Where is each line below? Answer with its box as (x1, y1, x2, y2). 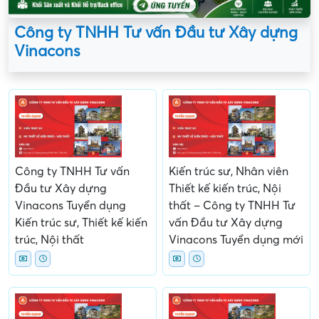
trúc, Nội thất (15, 233, 84, 246)
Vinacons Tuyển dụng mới (169, 233, 303, 246)
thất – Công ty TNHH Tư (169, 199, 296, 212)
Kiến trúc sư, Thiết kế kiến (15, 216, 147, 229)
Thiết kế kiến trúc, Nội (169, 182, 281, 195)
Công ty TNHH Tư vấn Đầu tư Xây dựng (14, 23, 298, 41)
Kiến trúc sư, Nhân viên (169, 164, 288, 178)
